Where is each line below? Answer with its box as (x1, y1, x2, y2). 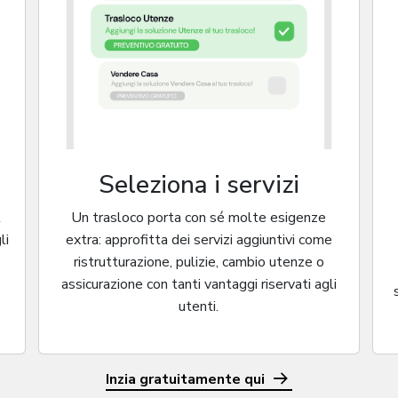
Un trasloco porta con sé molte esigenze (71, 207, 327, 227)
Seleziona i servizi (98, 167, 299, 202)
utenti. (179, 296, 219, 316)
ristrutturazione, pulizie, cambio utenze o (73, 251, 324, 272)
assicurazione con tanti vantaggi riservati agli (60, 274, 337, 294)
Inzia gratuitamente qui (106, 369, 269, 389)
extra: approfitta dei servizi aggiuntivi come (65, 229, 332, 250)
